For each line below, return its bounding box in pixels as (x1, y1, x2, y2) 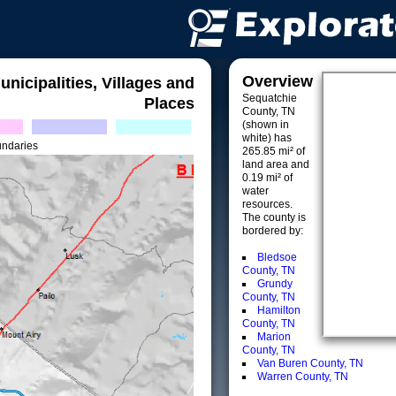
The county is (242, 211, 306, 224)
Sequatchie (242, 92, 297, 104)
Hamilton (257, 304, 301, 316)
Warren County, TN (257, 370, 348, 383)
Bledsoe (257, 251, 297, 263)
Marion (257, 331, 291, 343)
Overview (242, 72, 313, 90)
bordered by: (242, 225, 303, 237)
